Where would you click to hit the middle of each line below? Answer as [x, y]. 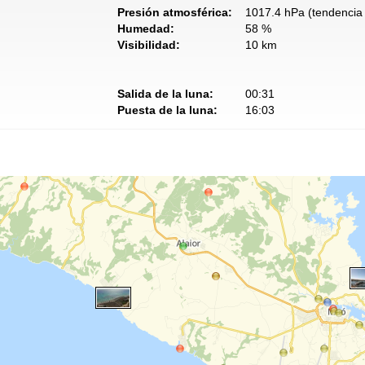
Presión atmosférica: [175, 12]
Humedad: [146, 29]
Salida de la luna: [165, 94]
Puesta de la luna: [167, 110]
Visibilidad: [149, 45]
